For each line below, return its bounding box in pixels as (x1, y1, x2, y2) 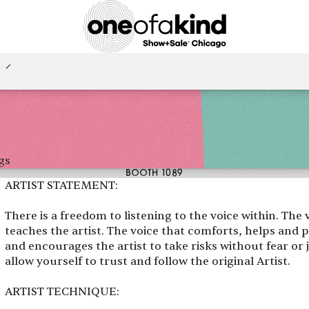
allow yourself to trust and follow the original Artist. (4, 254, 290, 268)
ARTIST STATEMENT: (4, 178, 118, 192)
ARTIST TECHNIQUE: (4, 284, 119, 299)
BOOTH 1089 (125, 168, 184, 178)
